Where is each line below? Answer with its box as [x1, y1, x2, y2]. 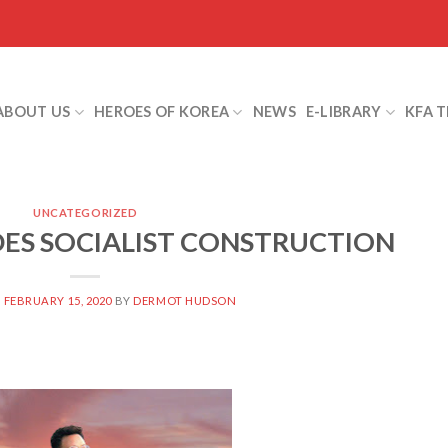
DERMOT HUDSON [133, 293, 237, 307]
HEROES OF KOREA [93, 103, 230, 120]
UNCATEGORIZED [33, 206, 138, 219]
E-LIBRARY [305, 103, 382, 120]
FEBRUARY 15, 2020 [3, 293, 113, 307]
